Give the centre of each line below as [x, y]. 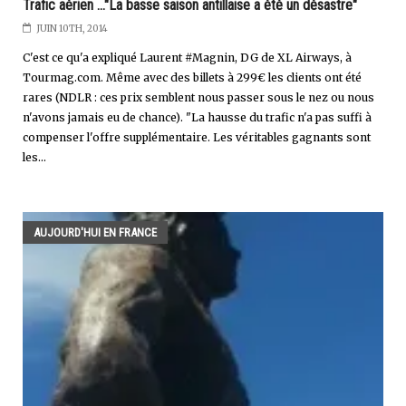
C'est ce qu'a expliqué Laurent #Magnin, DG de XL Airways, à [187, 58]
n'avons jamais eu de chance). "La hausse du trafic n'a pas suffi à [197, 118]
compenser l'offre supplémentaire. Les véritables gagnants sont [197, 138]
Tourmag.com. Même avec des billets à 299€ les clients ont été [192, 78]
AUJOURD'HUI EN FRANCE [95, 233]
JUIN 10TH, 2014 [72, 29]
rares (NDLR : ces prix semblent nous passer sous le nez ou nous [198, 98]
